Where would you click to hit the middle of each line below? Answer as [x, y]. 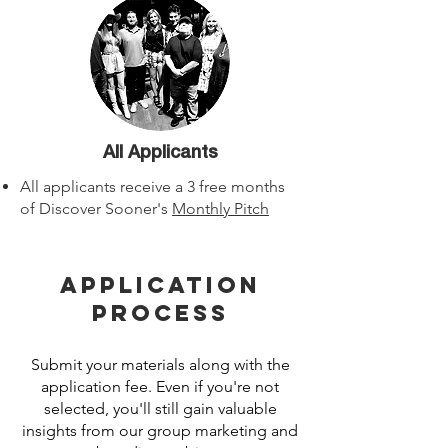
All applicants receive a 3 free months [152, 186]
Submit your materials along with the [160, 364]
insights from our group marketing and [160, 430]
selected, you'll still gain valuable [160, 408]
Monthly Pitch [220, 208]
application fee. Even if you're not [160, 386]
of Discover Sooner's [96, 208]
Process [160, 313]
